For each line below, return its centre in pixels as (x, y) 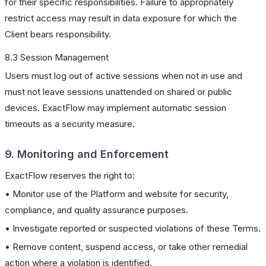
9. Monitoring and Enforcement (87, 154)
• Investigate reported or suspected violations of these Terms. (133, 228)
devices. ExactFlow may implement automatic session (115, 108)
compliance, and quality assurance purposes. (96, 210)
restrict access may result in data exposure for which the (121, 18)
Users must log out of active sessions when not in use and (123, 76)
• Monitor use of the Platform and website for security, (117, 194)
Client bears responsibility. (58, 34)
